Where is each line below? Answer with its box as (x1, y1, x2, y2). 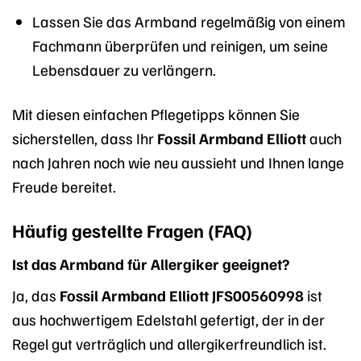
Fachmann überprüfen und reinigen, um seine (31, 35, 328, 56)
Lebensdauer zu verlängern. (31, 60, 216, 80)
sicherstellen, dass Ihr (12, 128, 157, 148)
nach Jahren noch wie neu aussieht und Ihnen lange (12, 152, 344, 172)
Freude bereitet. (12, 176, 116, 197)
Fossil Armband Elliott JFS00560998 (60, 285, 304, 305)
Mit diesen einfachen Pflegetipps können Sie (12, 104, 300, 124)
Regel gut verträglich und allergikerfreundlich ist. (12, 334, 326, 354)
